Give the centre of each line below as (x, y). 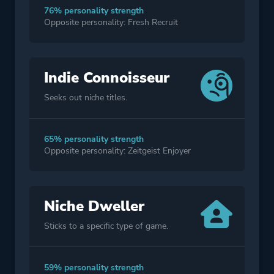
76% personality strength (94, 11)
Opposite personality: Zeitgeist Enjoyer (117, 151)
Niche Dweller (94, 206)
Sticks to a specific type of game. (106, 226)
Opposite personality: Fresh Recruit (111, 23)
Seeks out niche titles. (86, 98)
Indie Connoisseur (107, 78)
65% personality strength (94, 139)
